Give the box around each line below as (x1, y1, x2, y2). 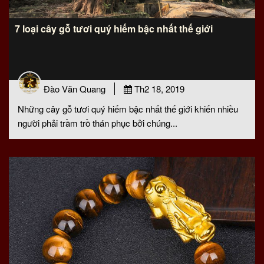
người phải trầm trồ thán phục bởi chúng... (18, 117, 177, 129)
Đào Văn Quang (44, 82, 105, 95)
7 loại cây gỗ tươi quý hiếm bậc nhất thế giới (15, 22, 213, 35)
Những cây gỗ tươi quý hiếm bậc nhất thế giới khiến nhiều (18, 103, 238, 115)
